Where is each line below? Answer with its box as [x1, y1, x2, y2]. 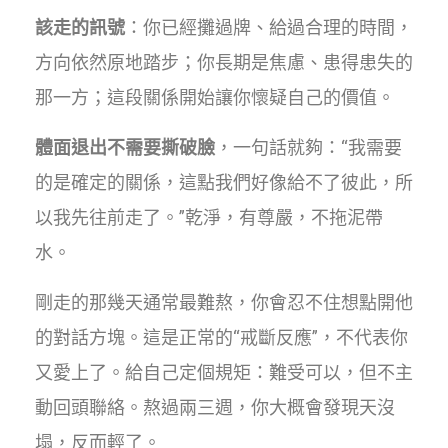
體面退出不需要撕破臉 [35, 136, 215, 158]
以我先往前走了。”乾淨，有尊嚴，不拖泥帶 [35, 206, 383, 228]
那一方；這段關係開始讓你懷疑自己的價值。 [35, 86, 395, 108]
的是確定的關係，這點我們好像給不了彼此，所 [35, 171, 413, 193]
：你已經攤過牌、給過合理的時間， [125, 16, 413, 38]
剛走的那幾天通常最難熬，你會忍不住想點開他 [35, 291, 413, 313]
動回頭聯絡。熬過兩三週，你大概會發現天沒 [35, 396, 395, 418]
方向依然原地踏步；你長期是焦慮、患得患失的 [35, 51, 413, 73]
